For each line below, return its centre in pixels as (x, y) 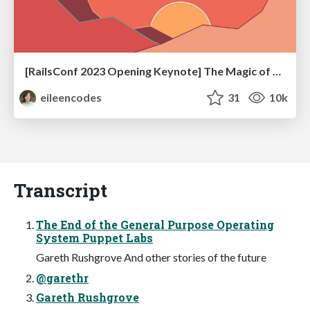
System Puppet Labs (94, 237)
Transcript (61, 190)
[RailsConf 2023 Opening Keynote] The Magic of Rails (277, 71)
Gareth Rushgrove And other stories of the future (151, 257)
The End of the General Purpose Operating (155, 224)
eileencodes (70, 97)
